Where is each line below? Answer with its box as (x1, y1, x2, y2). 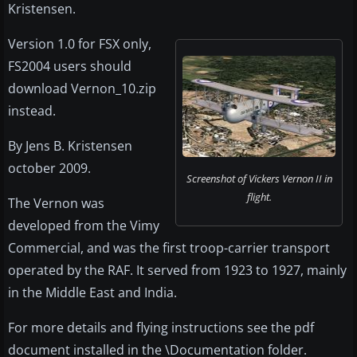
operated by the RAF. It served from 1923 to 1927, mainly (8, 261, 347, 280)
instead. (8, 102, 56, 120)
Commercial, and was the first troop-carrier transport (8, 239, 330, 257)
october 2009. (8, 159, 91, 178)
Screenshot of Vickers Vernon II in (186, 171, 332, 186)
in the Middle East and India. (8, 284, 177, 302)
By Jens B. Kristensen (8, 137, 132, 155)
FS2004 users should (8, 57, 131, 76)
